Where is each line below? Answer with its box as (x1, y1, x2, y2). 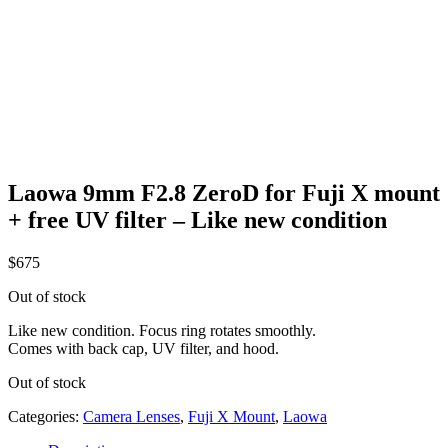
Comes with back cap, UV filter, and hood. (8, 339, 279, 357)
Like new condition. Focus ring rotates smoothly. (8, 321, 316, 339)
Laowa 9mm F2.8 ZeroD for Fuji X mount (8, 179, 440, 206)
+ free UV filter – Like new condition (8, 206, 387, 233)
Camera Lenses (83, 407, 180, 425)
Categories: (8, 407, 83, 425)
